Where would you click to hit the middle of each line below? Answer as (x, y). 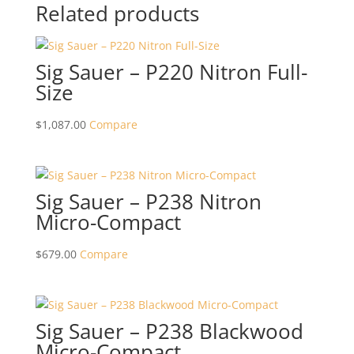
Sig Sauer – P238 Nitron (148, 202)
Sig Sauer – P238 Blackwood (169, 331)
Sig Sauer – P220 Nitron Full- (171, 72)
